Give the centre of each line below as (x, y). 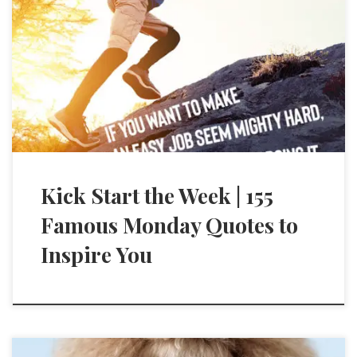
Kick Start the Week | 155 (157, 195)
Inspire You (96, 254)
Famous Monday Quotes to (169, 224)
